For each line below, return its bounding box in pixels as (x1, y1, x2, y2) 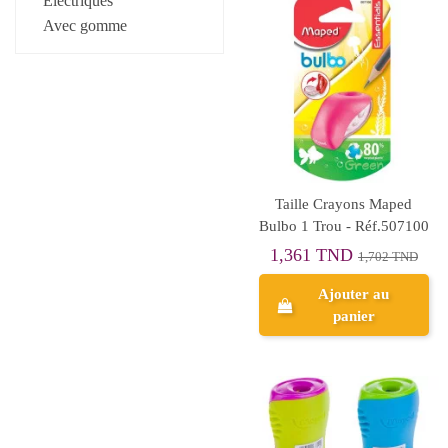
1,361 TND (269, 245, 358, 266)
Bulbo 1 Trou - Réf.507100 (259, 217, 429, 234)
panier (332, 308, 375, 325)
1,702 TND (357, 250, 418, 265)
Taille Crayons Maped (275, 195, 413, 212)
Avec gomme (43, 16, 127, 34)
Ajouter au (318, 286, 390, 303)
